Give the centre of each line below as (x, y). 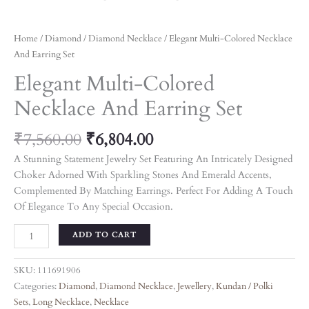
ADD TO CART (104, 235)
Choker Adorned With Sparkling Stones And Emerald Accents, (143, 175)
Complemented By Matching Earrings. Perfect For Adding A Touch (153, 191)
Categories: (36, 287)
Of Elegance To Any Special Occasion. (93, 207)
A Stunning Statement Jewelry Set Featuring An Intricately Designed (153, 159)
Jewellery (195, 287)
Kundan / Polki (245, 287)
